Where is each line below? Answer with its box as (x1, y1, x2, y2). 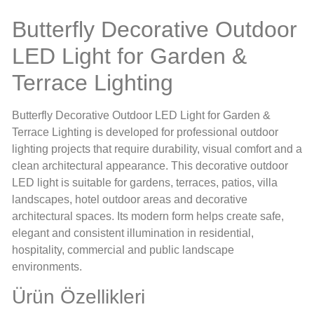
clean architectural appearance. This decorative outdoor (12, 159, 288, 172)
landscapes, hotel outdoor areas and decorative (12, 193, 247, 205)
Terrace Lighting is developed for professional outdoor (12, 125, 278, 138)
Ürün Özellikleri (12, 286, 145, 308)
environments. (12, 260, 82, 273)
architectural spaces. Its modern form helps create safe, (12, 210, 284, 222)
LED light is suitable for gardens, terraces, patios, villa (12, 176, 278, 189)
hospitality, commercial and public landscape (12, 243, 234, 256)
